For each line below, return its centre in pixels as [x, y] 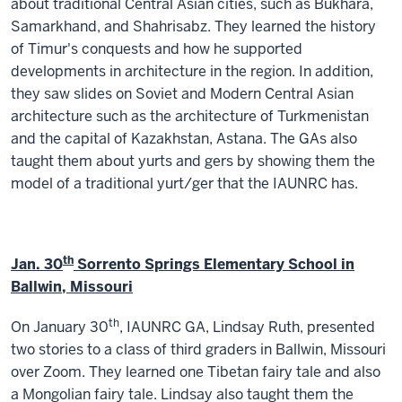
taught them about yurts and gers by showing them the [193, 162]
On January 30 [60, 328]
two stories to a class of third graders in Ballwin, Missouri [198, 350]
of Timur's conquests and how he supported [157, 49]
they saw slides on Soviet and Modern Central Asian [182, 94]
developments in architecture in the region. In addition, [192, 72]
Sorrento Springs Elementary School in [214, 265]
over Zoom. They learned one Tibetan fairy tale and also [196, 372]
